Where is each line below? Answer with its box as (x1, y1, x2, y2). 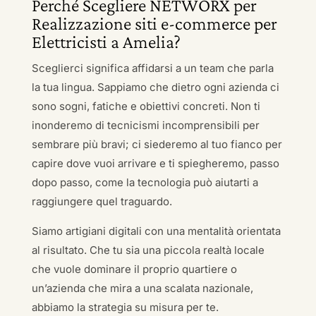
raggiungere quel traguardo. (31, 195, 172, 208)
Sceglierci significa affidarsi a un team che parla (31, 61, 274, 75)
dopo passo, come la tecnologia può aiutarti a (31, 176, 258, 189)
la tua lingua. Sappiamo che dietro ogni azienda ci (31, 80, 279, 94)
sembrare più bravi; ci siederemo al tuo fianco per (31, 138, 282, 151)
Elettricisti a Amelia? (31, 32, 181, 52)
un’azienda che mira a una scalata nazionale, (31, 281, 253, 295)
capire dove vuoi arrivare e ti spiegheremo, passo (31, 157, 279, 170)
